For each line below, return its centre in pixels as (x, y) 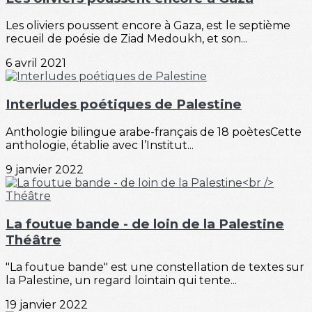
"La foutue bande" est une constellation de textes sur (155, 267)
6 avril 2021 (36, 63)
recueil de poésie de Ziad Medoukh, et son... (126, 39)
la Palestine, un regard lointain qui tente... (121, 281)
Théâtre (33, 240)
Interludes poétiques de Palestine (124, 104)
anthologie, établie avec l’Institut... (100, 145)
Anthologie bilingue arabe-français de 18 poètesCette (154, 132)
